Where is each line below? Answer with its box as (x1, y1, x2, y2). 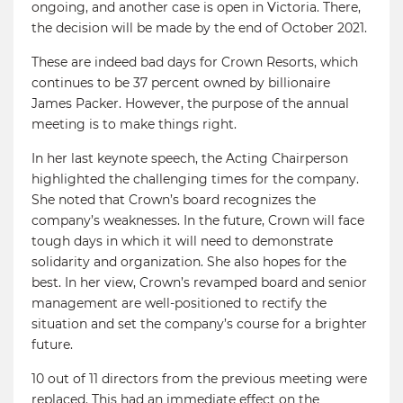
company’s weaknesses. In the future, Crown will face (31, 211, 364, 228)
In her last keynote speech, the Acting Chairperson (31, 149, 348, 166)
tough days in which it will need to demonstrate (31, 232, 333, 249)
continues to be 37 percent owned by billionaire (31, 74, 330, 91)
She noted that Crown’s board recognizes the (31, 191, 316, 208)
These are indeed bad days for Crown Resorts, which (31, 53, 358, 70)
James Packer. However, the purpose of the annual (31, 94, 349, 112)
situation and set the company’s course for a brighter (31, 315, 367, 332)
